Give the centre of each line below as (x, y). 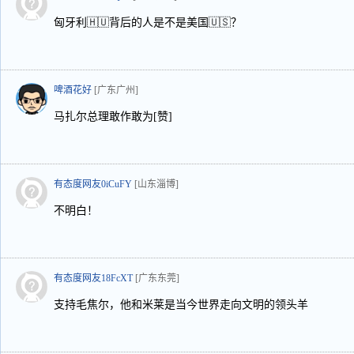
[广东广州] (116, 90)
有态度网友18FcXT (93, 278)
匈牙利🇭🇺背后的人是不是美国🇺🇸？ (148, 23)
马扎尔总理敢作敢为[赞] (113, 117)
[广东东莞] (157, 278)
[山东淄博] (156, 184)
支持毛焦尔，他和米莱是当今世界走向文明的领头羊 (181, 305)
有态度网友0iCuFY (93, 184)
